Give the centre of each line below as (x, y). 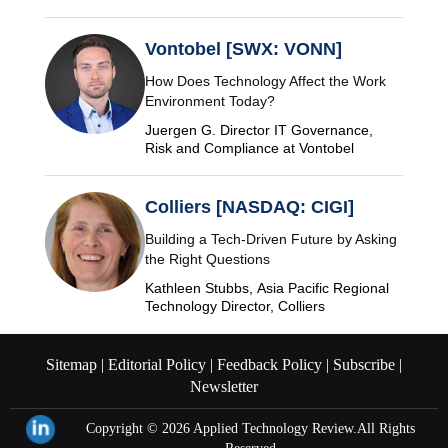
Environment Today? (210, 101)
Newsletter (224, 387)
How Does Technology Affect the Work (265, 81)
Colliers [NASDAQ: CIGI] (249, 207)
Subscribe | (365, 365)
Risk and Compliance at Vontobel (249, 148)
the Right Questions (207, 259)
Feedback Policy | (271, 365)
